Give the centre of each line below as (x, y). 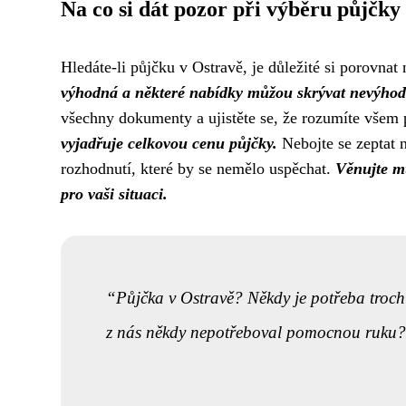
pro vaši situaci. (114, 194)
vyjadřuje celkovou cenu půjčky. (169, 143)
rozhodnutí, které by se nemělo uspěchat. (198, 169)
